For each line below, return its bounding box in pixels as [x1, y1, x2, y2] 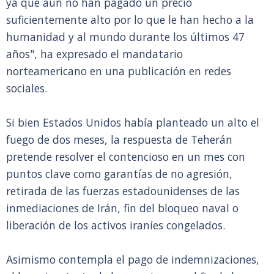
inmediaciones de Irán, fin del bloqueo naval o [6, 201, 239, 215]
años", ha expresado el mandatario [6, 46, 183, 61]
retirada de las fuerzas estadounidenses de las [6, 183, 240, 198]
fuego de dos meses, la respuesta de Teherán [6, 132, 232, 147]
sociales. [6, 81, 47, 95]
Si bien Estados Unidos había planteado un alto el [6, 115, 259, 130]
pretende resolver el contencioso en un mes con [6, 149, 245, 164]
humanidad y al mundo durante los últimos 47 [6, 29, 245, 44]
